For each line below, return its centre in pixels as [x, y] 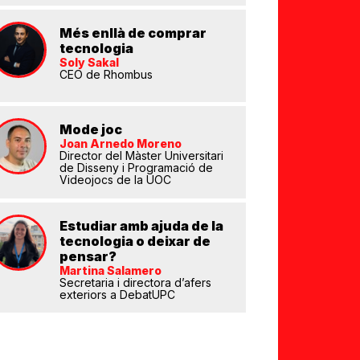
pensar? [88, 256]
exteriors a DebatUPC [117, 295]
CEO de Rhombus [106, 74]
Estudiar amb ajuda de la [141, 226]
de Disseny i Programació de [136, 168]
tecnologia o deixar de [135, 241]
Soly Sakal [89, 62]
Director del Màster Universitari [141, 155]
